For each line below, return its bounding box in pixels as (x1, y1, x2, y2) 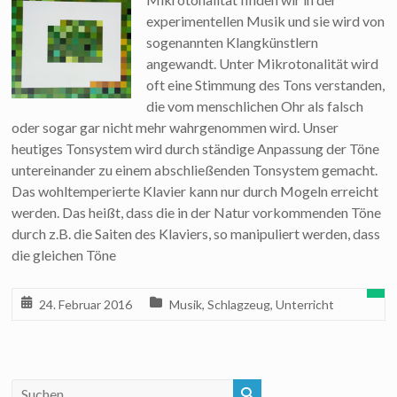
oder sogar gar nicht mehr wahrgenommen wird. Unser (12, 119, 339, 136)
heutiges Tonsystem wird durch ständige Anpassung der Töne (12, 140, 380, 157)
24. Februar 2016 (39, 297, 133, 312)
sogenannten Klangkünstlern (146, 34, 319, 51)
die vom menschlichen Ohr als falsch (146, 97, 364, 114)
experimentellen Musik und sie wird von (146, 12, 385, 29)
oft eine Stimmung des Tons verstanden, (146, 76, 385, 93)
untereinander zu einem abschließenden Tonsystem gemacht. (12, 161, 381, 178)
